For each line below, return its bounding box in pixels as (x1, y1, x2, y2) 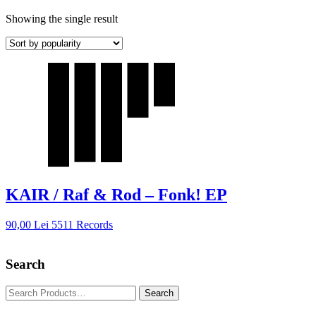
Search (6, 257, 45, 272)
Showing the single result (6, 12, 118, 25)
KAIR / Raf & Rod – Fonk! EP (6, 185, 227, 204)
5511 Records (51, 218, 113, 231)
